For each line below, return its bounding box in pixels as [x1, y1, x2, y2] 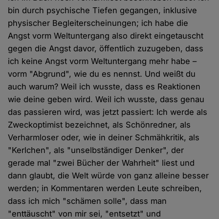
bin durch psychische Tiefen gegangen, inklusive [8, 5, 197, 16]
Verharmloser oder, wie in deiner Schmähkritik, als [8, 132, 200, 143]
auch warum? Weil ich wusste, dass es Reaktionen [8, 82, 201, 92]
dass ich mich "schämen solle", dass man [8, 196, 167, 206]
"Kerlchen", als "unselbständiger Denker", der [8, 145, 184, 155]
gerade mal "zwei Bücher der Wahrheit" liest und [8, 158, 195, 168]
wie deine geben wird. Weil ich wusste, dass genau [8, 94, 205, 105]
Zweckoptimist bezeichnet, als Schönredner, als [8, 120, 191, 130]
